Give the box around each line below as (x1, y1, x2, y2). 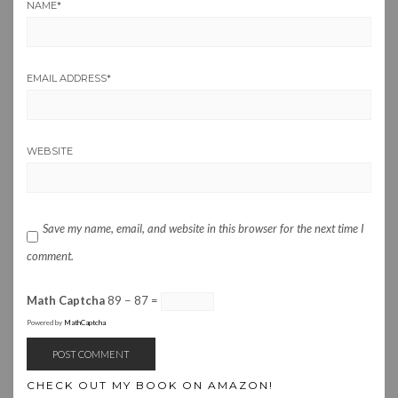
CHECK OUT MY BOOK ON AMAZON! (27, 378, 274, 392)
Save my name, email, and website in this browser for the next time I (43, 220, 364, 235)
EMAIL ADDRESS (27, 71, 107, 84)
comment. (27, 248, 74, 263)
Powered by (27, 317, 64, 327)
